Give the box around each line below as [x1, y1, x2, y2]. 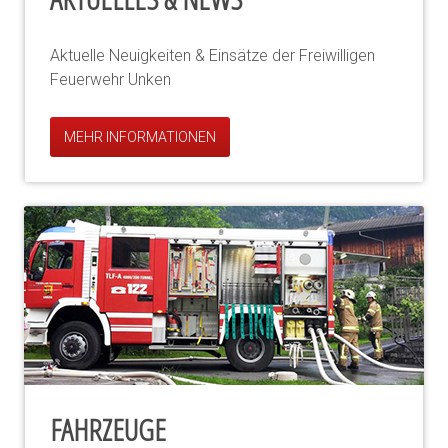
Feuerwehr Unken [50, 69, 171, 89]
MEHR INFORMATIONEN [64, 128, 216, 145]
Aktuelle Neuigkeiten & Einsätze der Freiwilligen [50, 45, 375, 65]
